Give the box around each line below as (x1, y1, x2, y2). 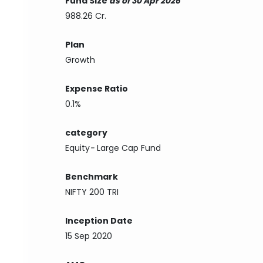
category (65, 127, 108, 139)
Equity (65, 142, 90, 154)
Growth (65, 54, 96, 66)
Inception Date (65, 215, 133, 227)
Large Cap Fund (97, 142, 161, 154)
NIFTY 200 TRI (65, 186, 119, 198)
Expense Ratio (65, 83, 129, 95)
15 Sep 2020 (65, 230, 113, 242)
